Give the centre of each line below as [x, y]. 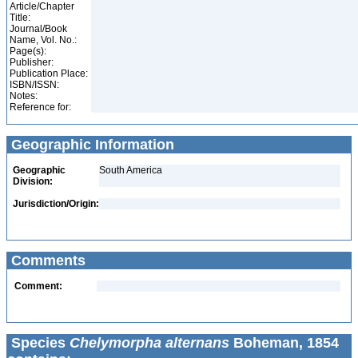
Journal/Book [38, 29]
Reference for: [40, 107]
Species [38, 343]
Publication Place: [49, 74]
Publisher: [32, 62]
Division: [33, 181]
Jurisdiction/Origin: [56, 204]
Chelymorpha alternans [149, 343]
